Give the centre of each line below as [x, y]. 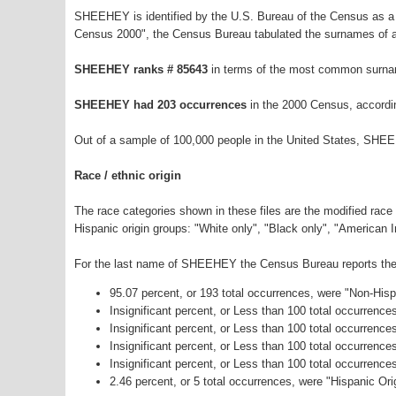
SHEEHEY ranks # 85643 [143, 70]
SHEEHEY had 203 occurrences [160, 105]
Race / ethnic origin [128, 176]
